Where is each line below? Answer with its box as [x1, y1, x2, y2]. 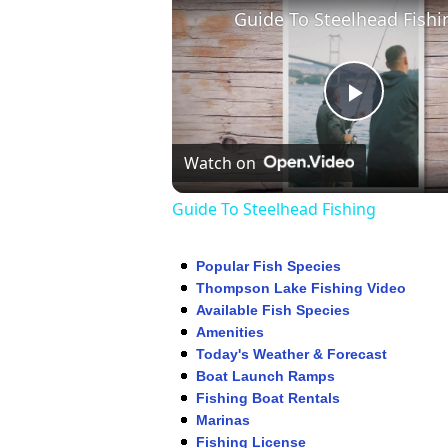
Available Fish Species [196, 302, 350, 319]
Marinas [196, 412, 250, 429]
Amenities [196, 324, 264, 341]
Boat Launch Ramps [196, 368, 335, 385]
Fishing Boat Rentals [196, 390, 340, 407]
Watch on [184, 152, 256, 175]
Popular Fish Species [196, 258, 341, 275]
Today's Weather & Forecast [196, 346, 387, 363]
